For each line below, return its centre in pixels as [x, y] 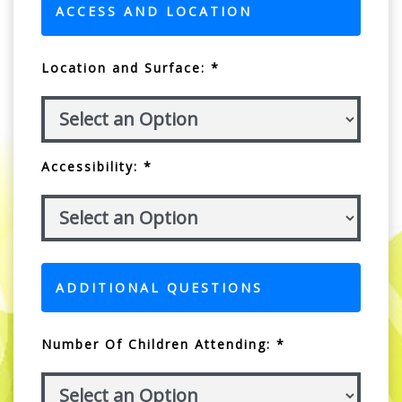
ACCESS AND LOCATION [154, 11]
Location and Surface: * [131, 67]
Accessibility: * [97, 166]
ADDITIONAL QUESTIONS [159, 287]
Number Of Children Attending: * [163, 344]
